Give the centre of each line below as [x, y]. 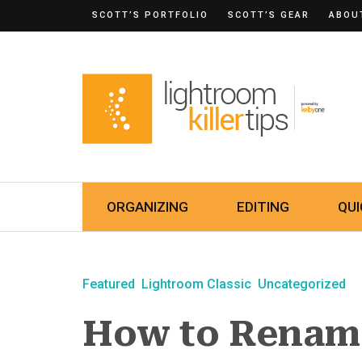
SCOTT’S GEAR [269, 15]
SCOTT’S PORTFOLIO [150, 15]
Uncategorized [302, 284]
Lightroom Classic [196, 284]
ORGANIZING [147, 207]
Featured [109, 284]
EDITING [263, 207]
